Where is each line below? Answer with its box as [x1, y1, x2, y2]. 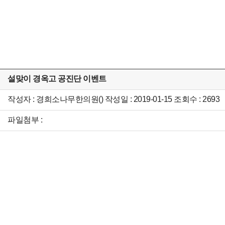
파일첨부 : [8, 116, 42, 124]
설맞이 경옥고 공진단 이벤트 [8, 74, 106, 83]
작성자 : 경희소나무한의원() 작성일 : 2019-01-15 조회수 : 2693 [8, 95, 219, 103]
